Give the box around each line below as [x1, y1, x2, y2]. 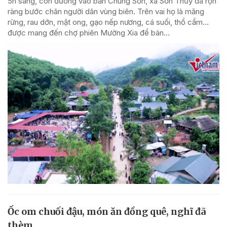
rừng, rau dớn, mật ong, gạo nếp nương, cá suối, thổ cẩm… [8, 17, 209, 27]
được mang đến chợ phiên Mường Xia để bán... [8, 27, 170, 37]
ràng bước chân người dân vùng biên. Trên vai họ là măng [8, 6, 204, 16]
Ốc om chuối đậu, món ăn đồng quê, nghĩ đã [8, 206, 206, 218]
